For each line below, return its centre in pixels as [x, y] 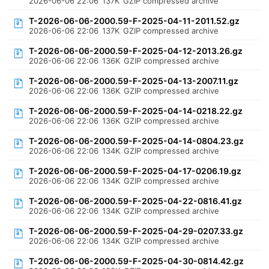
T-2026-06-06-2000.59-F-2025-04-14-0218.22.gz [136, 111]
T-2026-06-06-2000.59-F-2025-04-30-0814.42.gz [137, 261]
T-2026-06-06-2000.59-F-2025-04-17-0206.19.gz [135, 171]
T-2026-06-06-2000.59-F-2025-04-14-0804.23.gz [137, 141]
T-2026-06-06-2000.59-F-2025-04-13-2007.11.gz [134, 81]
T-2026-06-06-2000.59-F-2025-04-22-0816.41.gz [136, 201]
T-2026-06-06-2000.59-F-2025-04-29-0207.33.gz [136, 231]
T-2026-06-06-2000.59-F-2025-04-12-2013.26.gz [136, 51]
